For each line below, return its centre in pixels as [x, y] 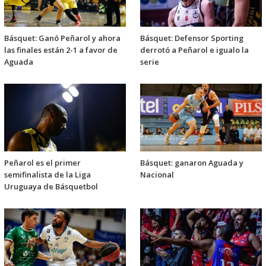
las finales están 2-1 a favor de [61, 50]
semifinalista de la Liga [47, 174]
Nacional [157, 174]
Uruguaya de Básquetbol [51, 186]
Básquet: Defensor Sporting [192, 38]
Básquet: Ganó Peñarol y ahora [62, 38]
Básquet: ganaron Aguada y [192, 162]
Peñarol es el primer [42, 162]
